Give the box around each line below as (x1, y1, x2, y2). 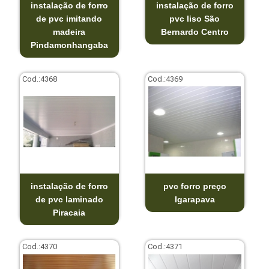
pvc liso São (169, 13, 220, 23)
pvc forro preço (163, 181, 226, 191)
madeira (53, 26, 86, 37)
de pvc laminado (35, 194, 103, 204)
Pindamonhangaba (30, 40, 108, 50)
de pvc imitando (36, 13, 103, 23)
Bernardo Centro (160, 26, 229, 37)
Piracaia (53, 207, 86, 217)
